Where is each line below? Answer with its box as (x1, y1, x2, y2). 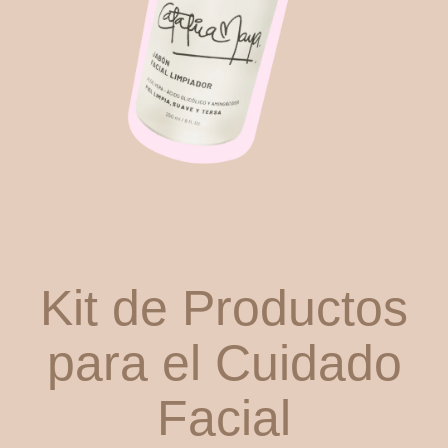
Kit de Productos (40, 280, 408, 336)
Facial (157, 390, 291, 446)
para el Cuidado (46, 335, 402, 391)
